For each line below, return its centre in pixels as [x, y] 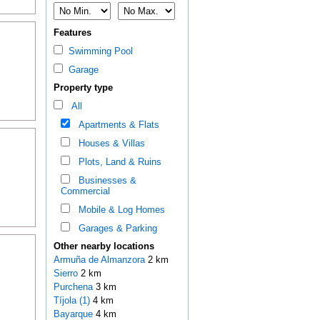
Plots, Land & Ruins [117, 162]
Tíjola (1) [71, 301]
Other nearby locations [104, 246]
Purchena [74, 287]
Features [72, 33]
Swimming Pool [97, 51]
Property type [83, 88]
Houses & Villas [109, 144]
